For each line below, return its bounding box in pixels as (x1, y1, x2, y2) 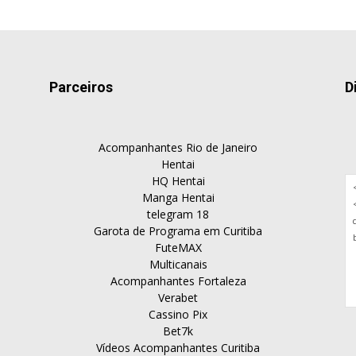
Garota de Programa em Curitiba (94, 223, 262, 238)
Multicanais (149, 257, 207, 272)
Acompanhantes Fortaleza (110, 273, 246, 288)
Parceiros (49, 79, 113, 95)
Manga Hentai (141, 190, 215, 205)
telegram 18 (147, 207, 209, 222)
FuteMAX (154, 240, 202, 255)
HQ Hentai (151, 173, 205, 188)
